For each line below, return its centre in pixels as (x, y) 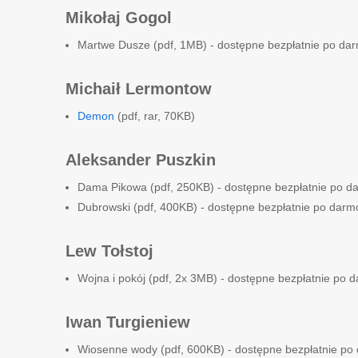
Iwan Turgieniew (128, 322)
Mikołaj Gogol (119, 18)
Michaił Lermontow (139, 89)
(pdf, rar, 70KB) (155, 116)
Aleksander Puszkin (141, 160)
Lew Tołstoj (109, 251)
